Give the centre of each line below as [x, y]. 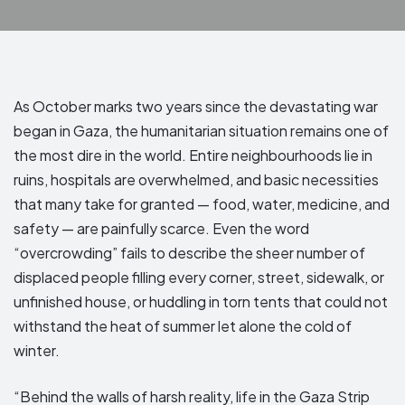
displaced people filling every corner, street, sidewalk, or [199, 277]
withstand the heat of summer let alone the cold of [183, 325]
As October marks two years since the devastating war [196, 106]
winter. [37, 350]
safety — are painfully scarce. [112, 228]
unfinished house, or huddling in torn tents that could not [201, 301]
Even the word [261, 228]
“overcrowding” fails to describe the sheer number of [189, 252]
